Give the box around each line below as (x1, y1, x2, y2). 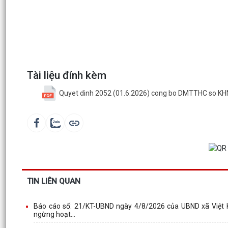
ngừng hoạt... (34, 210, 75, 218)
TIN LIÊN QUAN (27, 176, 80, 186)
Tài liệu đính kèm (27, 69, 106, 81)
